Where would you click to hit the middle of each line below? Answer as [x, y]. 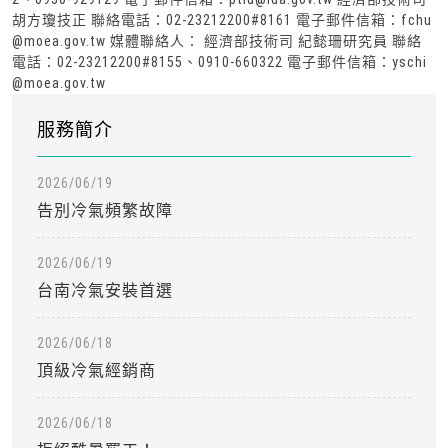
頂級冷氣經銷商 [96, 370]
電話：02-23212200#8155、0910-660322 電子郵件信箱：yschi [219, 62]
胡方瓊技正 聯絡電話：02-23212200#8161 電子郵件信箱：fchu [222, 20]
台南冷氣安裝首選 [105, 290]
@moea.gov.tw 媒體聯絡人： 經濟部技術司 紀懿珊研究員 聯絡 [217, 41]
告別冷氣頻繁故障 [105, 210]
